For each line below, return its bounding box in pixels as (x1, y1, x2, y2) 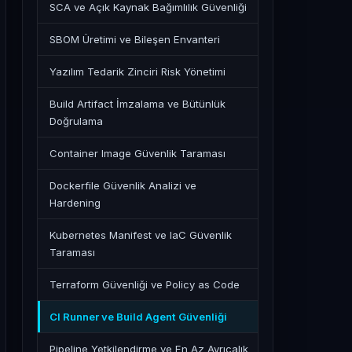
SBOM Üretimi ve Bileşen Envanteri (49, 33, 220, 46)
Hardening (49, 196, 101, 209)
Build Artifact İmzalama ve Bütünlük (49, 97, 225, 110)
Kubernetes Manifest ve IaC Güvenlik (49, 229, 232, 241)
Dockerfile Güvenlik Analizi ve (49, 179, 196, 192)
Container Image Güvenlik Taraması (49, 147, 225, 159)
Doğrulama (49, 115, 103, 127)
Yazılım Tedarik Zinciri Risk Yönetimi (49, 65, 225, 78)
